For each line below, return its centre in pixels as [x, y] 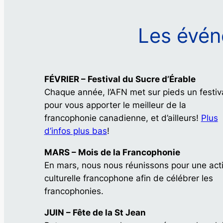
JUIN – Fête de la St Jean [95, 212]
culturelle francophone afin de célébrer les [128, 178]
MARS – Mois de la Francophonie [112, 152]
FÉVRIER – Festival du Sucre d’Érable [120, 79]
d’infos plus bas [75, 131]
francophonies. [74, 191]
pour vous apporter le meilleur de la [115, 105]
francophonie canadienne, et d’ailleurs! [122, 118]
